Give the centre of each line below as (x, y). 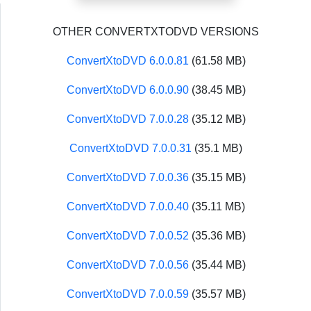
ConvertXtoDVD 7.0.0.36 (127, 177)
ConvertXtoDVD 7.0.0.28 (127, 119)
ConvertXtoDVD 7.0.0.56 (127, 264)
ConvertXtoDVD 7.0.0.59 (127, 294)
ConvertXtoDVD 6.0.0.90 (127, 90)
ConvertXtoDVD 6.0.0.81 (127, 60)
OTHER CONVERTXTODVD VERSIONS (156, 31)
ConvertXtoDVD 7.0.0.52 (127, 235)
